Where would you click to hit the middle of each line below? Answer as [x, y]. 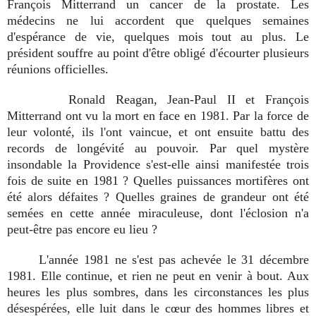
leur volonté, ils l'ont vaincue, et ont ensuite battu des [158, 132]
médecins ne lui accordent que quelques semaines [158, 20]
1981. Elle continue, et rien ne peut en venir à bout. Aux [158, 275]
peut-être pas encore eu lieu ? [82, 229]
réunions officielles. [61, 69]
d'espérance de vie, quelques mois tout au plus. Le [158, 36]
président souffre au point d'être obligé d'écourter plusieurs [158, 53]
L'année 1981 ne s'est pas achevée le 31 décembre [158, 259]
